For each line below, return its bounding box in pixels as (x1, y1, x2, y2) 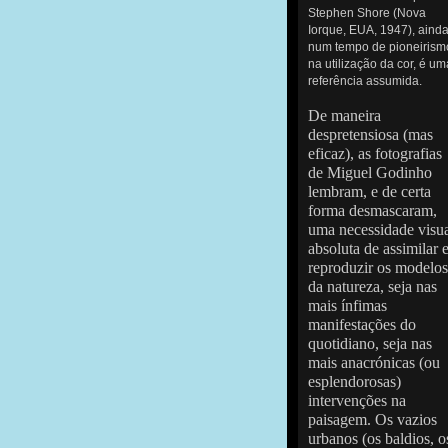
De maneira (308, 107, 381, 124)
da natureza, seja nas (308, 278, 437, 295)
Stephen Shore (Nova (308, 6, 426, 20)
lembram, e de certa (308, 183, 431, 200)
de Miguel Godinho (308, 164, 432, 181)
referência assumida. (308, 74, 422, 88)
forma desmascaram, (308, 202, 437, 219)
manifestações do (308, 316, 416, 333)
